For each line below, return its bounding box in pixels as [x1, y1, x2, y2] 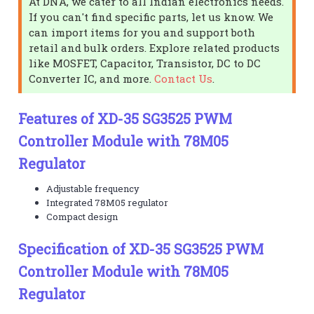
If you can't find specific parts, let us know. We [29, 9, 274, 24]
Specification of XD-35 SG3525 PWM [18, 239, 264, 258]
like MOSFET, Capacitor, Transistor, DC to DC [29, 55, 261, 70]
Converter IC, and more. [29, 71, 155, 86]
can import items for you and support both [29, 25, 256, 39]
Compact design [46, 210, 118, 223]
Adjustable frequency [46, 182, 140, 195]
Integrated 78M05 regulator [46, 196, 169, 209]
